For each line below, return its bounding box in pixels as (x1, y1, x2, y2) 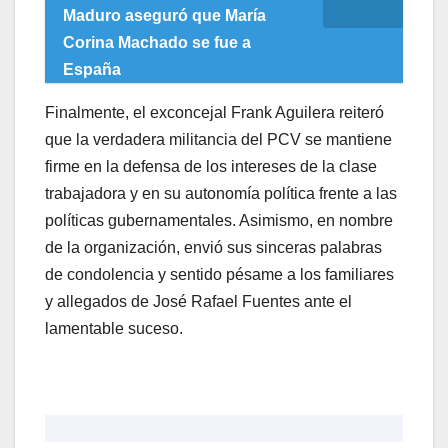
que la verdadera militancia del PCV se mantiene (45, 130, 392, 148)
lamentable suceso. (45, 319, 183, 337)
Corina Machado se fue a (63, 33, 251, 51)
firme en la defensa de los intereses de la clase (45, 157, 377, 175)
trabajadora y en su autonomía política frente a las (45, 184, 397, 202)
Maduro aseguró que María (63, 6, 266, 24)
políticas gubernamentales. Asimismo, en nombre (45, 211, 393, 229)
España (63, 60, 121, 78)
